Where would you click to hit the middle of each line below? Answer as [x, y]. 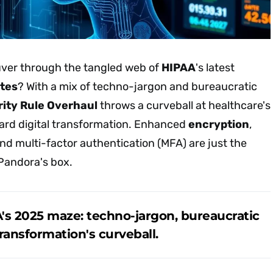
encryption [219, 124]
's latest [215, 67]
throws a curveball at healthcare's [184, 105]
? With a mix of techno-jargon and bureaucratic [137, 86]
